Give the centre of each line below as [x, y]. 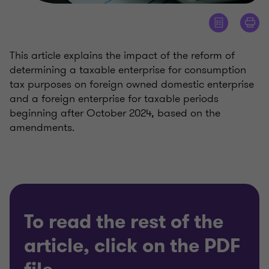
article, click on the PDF [132, 246]
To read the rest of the [124, 222]
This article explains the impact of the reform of [122, 55]
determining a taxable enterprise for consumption [128, 69]
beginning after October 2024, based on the [115, 113]
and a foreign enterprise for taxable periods [114, 98]
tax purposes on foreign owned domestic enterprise [132, 84]
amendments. [42, 127]
